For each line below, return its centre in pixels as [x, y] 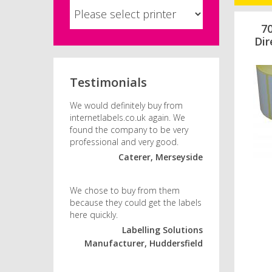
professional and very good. [124, 142]
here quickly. [94, 215]
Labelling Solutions [163, 230]
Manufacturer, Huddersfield [144, 243]
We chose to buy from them [125, 191]
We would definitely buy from [127, 106]
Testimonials [109, 82]
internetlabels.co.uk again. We [128, 118]
